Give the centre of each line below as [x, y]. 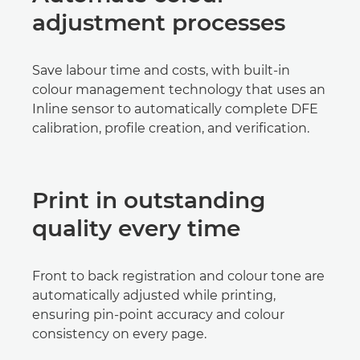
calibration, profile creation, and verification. [171, 128]
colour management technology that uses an [179, 90]
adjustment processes [159, 22]
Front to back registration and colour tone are [178, 276]
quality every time [136, 228]
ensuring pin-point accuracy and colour [158, 315]
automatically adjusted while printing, [154, 295]
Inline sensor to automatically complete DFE [175, 109]
